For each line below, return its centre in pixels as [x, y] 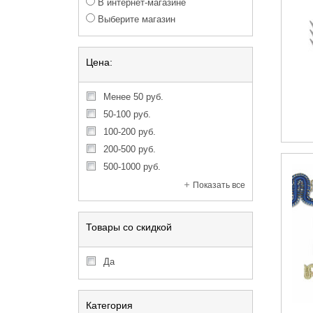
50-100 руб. [130, 114]
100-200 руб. [132, 132]
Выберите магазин [135, 19]
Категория [109, 305]
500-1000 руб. [134, 167]
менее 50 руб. [137, 97]
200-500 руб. [132, 149]
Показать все [219, 185]
